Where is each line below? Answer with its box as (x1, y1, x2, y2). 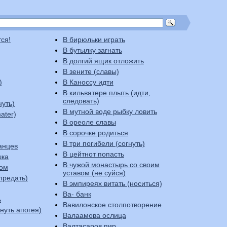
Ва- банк (62, 190, 91, 198)
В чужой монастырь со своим (62, 161, 130, 169)
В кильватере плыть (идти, (62, 89, 150, 97)
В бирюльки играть (62, 35, 125, 44)
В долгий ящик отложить (62, 57, 144, 65)
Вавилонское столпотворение (62, 201, 162, 209)
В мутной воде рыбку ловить (62, 107, 157, 116)
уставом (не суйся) (62, 169, 126, 177)
